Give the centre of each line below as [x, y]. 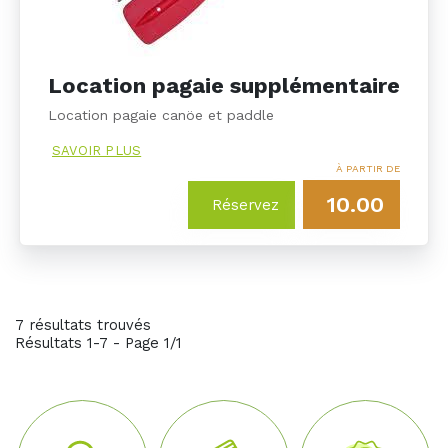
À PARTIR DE [368, 168]
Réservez [245, 204]
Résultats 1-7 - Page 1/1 [98, 342]
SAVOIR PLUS [97, 150]
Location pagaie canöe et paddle [163, 114]
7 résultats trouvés [83, 324]
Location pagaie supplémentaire [224, 85]
